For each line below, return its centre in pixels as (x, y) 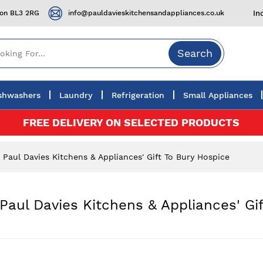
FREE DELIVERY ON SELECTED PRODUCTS (131, 122)
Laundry (76, 95)
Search (195, 53)
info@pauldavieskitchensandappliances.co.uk (146, 13)
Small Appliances (218, 95)
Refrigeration (138, 95)
